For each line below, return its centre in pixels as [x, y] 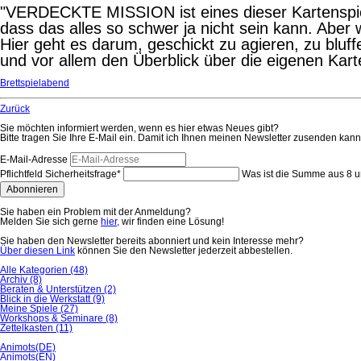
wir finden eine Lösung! [172, 222]
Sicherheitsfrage [81, 174]
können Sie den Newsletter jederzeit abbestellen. [184, 251]
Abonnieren [32, 189]
